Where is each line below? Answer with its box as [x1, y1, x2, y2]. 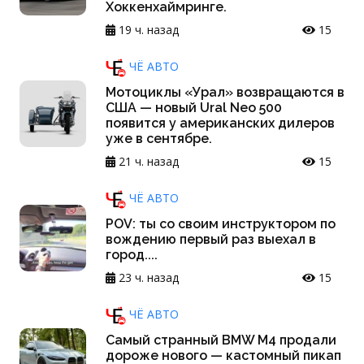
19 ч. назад [115, 22, 179, 38]
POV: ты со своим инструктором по [106, 216, 336, 232]
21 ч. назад [115, 154, 179, 170]
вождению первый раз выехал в [106, 232, 316, 248]
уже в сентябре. [106, 131, 212, 147]
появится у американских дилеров [106, 115, 335, 132]
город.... [106, 247, 158, 263]
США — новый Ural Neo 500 [106, 100, 282, 116]
